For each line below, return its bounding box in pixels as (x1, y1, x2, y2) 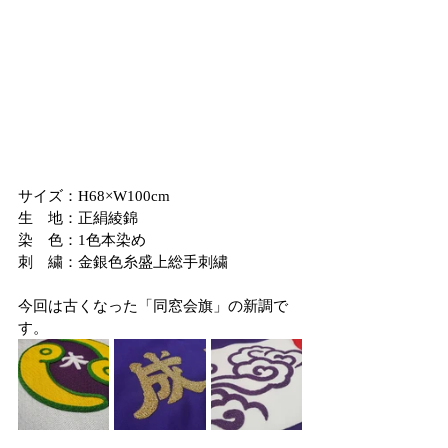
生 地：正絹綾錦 (18, 210, 138, 226)
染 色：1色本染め (18, 232, 146, 248)
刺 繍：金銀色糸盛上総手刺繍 (18, 254, 228, 270)
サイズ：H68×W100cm (18, 188, 170, 204)
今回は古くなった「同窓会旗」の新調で (18, 298, 288, 314)
